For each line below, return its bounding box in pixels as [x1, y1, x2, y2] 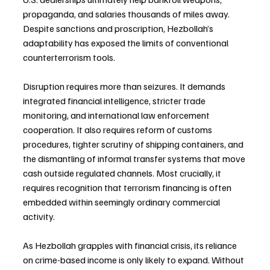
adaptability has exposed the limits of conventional [23, 36, 230, 49]
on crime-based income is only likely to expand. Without [23, 253, 246, 266]
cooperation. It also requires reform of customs [23, 123, 214, 136]
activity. [23, 210, 55, 222]
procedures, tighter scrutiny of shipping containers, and [23, 137, 245, 150]
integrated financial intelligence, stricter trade [23, 94, 207, 107]
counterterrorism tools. [23, 51, 115, 63]
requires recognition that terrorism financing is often [23, 181, 233, 193]
